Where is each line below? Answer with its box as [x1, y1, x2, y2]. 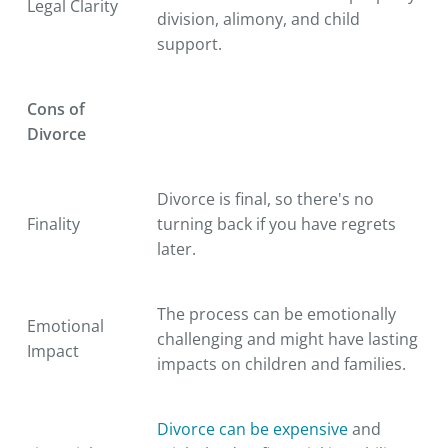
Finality [27, 212, 80, 235]
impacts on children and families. [157, 352, 406, 375]
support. [157, 32, 222, 55]
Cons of [27, 97, 85, 120]
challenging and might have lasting [157, 327, 418, 350]
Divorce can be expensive [157, 417, 348, 440]
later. [157, 237, 196, 260]
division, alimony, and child [157, 7, 360, 30]
